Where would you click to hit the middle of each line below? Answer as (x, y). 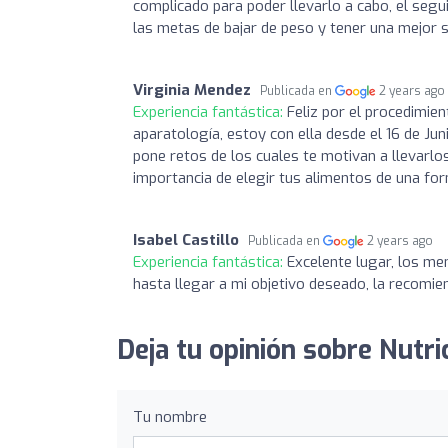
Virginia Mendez (192, 89)
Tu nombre (170, 416)
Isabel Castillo (186, 239)
